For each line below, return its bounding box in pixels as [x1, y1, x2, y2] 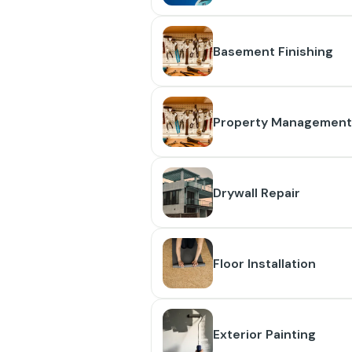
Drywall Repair [213, 184, 300, 201]
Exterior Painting [213, 325, 316, 343]
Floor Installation [213, 255, 316, 272]
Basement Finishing [213, 42, 333, 60]
